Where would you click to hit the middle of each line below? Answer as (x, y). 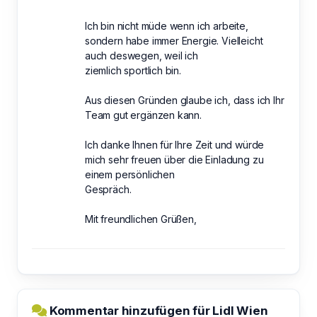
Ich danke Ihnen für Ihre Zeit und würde (175, 144)
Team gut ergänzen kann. (143, 115)
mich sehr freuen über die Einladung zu (174, 159)
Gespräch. (108, 189)
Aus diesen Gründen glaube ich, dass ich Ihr (185, 100)
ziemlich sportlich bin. (133, 70)
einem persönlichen (130, 174)
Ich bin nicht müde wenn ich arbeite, (167, 25)
